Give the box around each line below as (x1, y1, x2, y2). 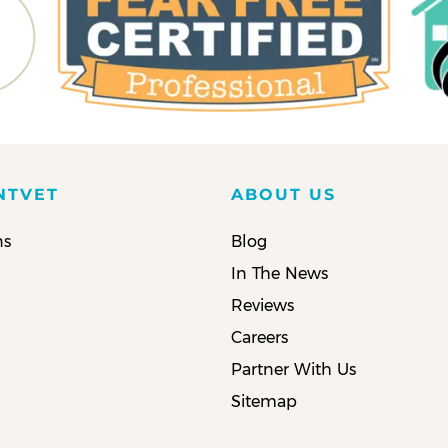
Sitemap (231, 391, 298, 411)
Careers (231, 327, 289, 347)
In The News (231, 263, 329, 283)
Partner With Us (231, 359, 357, 379)
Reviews (231, 295, 295, 315)
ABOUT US (231, 184, 337, 204)
